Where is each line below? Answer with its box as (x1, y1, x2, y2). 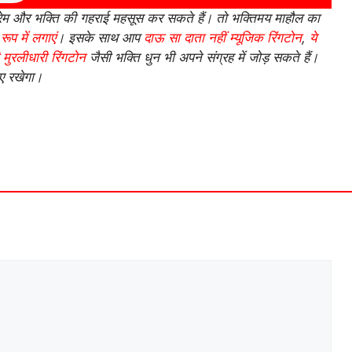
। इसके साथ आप (56, 29, 144, 46)
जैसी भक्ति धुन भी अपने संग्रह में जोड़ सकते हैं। (86, 49, 318, 65)
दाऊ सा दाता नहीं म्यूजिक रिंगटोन (144, 29, 302, 46)
